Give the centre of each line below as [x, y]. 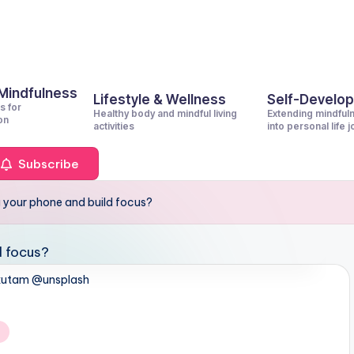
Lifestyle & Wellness [160, 100]
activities [114, 126]
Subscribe [47, 164]
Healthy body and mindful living [165, 113]
